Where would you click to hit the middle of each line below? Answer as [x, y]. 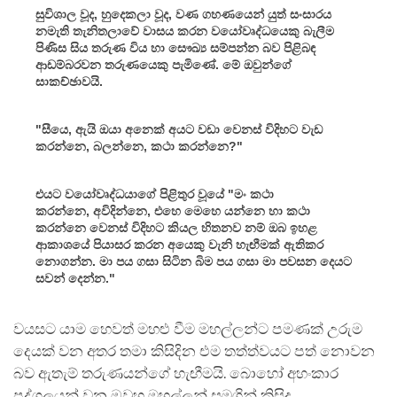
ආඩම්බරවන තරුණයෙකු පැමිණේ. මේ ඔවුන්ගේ [163, 64]
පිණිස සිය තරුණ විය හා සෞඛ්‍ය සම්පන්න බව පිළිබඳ [175, 47]
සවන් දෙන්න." [75, 278]
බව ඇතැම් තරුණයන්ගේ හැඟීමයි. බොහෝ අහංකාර [176, 373]
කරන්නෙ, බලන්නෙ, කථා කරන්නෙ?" [139, 146]
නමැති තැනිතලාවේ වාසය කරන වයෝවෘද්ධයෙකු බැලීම [185, 31]
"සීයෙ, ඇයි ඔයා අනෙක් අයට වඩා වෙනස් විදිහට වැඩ [179, 129]
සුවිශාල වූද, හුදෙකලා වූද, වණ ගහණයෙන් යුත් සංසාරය [183, 14]
